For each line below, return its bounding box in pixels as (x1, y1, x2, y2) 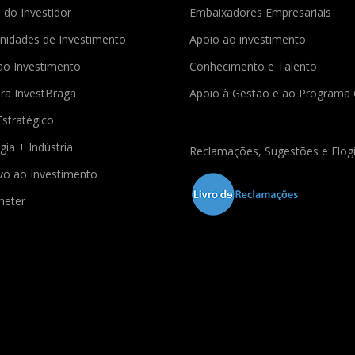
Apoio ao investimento (189, 32, 309, 48)
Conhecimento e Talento (189, 59, 320, 74)
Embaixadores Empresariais (189, 5, 334, 21)
